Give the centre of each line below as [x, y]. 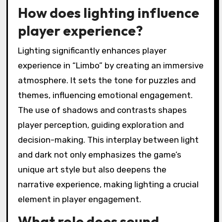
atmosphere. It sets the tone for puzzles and [107, 80]
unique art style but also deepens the [92, 169]
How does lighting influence [108, 13]
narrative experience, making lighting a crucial [108, 184]
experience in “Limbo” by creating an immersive [111, 65]
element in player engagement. [79, 199]
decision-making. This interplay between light [108, 139]
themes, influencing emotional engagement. [105, 95]
